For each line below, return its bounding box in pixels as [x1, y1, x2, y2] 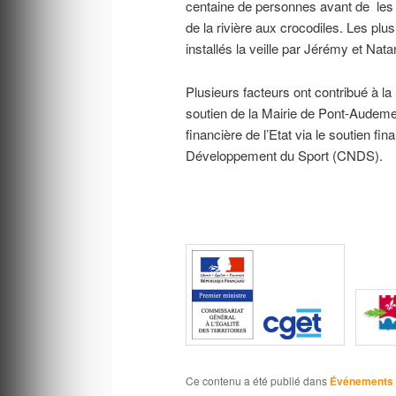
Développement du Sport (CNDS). [185, 145, 383, 164]
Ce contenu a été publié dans [185, 372, 330, 388]
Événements [329, 372, 393, 389]
